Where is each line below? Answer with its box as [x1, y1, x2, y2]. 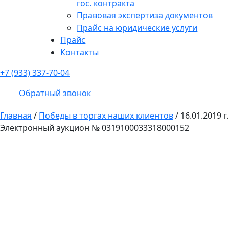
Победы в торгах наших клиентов [39, 109, 173, 121]
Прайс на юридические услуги [77, 21, 198, 33]
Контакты [60, 46, 99, 58]
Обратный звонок [19, 87, 91, 99]
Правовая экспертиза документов [77, 9, 213, 21]
